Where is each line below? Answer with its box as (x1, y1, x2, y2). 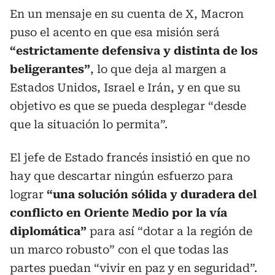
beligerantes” (10, 63, 90, 76)
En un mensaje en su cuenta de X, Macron (10, 7, 244, 20)
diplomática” (10, 225, 87, 238)
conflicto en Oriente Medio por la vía (10, 206, 227, 219)
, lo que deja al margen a (90, 63, 227, 76)
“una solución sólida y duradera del (47, 188, 257, 201)
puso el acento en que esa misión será (10, 26, 220, 39)
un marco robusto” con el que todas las (10, 243, 228, 256)
